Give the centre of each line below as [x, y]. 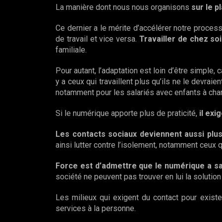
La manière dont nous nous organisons [123, 7]
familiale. [71, 50]
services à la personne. [96, 208]
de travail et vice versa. [97, 39]
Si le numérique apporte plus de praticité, [127, 113]
